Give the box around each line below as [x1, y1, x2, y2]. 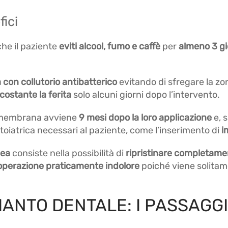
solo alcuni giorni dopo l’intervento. [73, 89, 220, 100]
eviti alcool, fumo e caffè [59, 41, 162, 52]
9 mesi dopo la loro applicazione [79, 112, 214, 123]
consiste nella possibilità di [12, 148, 126, 159]
